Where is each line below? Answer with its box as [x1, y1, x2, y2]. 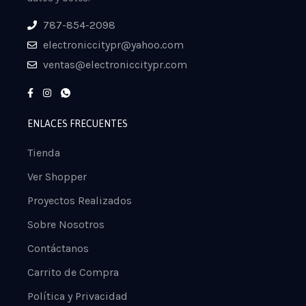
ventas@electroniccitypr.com [42, 58, 187, 72]
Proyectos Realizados [27, 194, 132, 208]
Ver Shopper [27, 170, 87, 184]
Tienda [27, 146, 60, 160]
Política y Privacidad [27, 290, 128, 303]
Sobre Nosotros [27, 218, 105, 232]
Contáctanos [27, 242, 89, 255]
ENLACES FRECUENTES [27, 118, 128, 130]
